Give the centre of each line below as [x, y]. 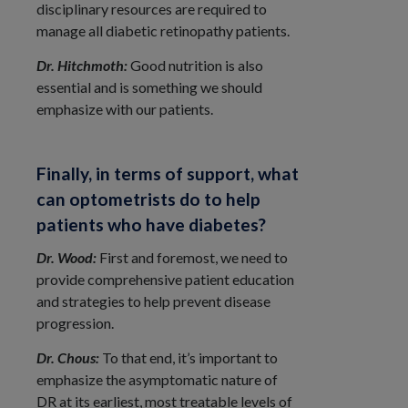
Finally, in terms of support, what [168, 173]
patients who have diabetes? [151, 224]
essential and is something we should [149, 87]
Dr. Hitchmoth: [83, 66]
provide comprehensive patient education [165, 279]
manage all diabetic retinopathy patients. [163, 31]
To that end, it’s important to [189, 358]
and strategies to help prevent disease [153, 301]
